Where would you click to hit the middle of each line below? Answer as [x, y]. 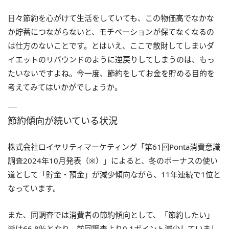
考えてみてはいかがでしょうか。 [65, 87]
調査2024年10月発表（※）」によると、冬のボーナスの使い [113, 160]
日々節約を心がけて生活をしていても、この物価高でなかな [111, 18]
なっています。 [34, 188]
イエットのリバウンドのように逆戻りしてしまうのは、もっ [111, 59]
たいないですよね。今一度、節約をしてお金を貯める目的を [111, 73]
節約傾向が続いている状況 [63, 120]
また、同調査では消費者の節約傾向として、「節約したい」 [111, 214]
